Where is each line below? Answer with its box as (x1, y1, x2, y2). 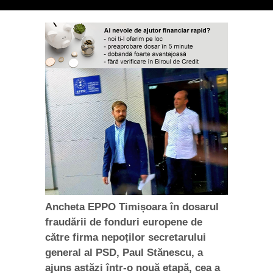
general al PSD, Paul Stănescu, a (45, 246, 203, 258)
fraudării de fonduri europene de (45, 216, 202, 228)
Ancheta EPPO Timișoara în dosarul (45, 200, 219, 213)
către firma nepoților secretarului (45, 231, 206, 243)
